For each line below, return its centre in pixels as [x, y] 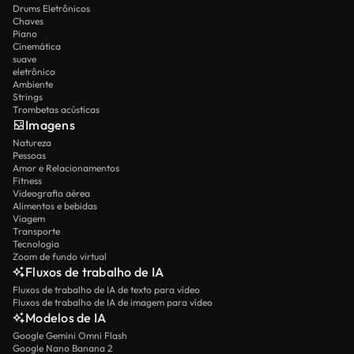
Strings [28, 97]
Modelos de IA [66, 318]
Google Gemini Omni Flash [70, 336]
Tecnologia [36, 244]
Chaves [28, 21]
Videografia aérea [51, 194]
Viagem [29, 219]
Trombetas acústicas [56, 110]
